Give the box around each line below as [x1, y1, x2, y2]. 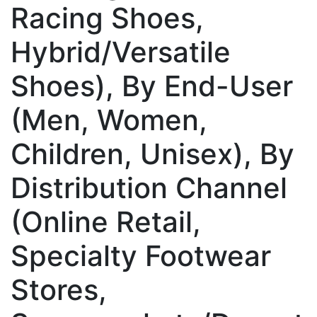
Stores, [11, 272, 107, 307]
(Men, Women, [11, 102, 207, 137]
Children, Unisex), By [11, 136, 294, 171]
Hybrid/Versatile [11, 34, 231, 69]
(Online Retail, [11, 204, 201, 239]
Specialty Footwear [11, 238, 271, 273]
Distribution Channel [11, 170, 287, 205]
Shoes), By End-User [11, 68, 293, 103]
